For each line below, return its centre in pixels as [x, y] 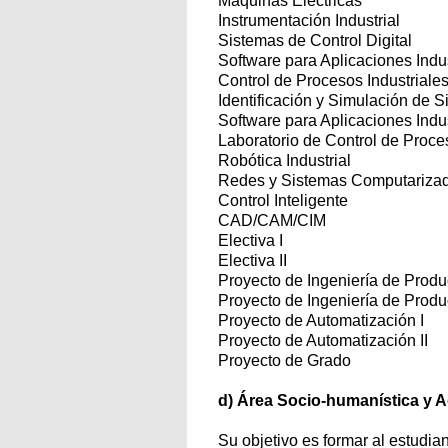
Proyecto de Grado [286, 360]
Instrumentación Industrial [309, 20]
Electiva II [252, 260]
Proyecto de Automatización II [323, 340]
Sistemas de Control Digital [315, 40]
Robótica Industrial [284, 160]
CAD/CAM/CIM [272, 220]
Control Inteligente [283, 200]
